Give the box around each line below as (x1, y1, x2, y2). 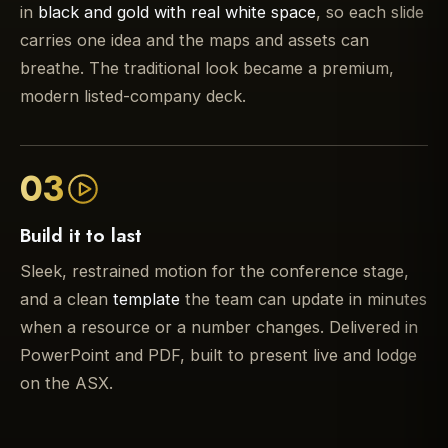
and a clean (20, 289, 113, 310)
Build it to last (20, 221, 142, 250)
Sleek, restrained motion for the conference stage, (20, 261, 409, 282)
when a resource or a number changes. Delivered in (20, 317, 418, 338)
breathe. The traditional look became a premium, (20, 57, 394, 78)
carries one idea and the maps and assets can (20, 29, 369, 50)
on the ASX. (20, 373, 113, 394)
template (113, 289, 180, 310)
